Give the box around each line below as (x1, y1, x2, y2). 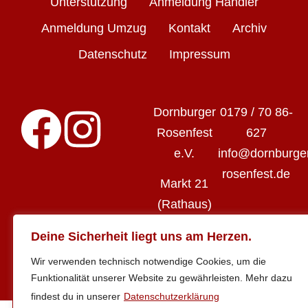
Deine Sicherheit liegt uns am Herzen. (31, 230, 252, 243)
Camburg (159, 259, 210, 274)
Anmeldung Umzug (41, 21, 146, 35)
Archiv (232, 21, 267, 35)
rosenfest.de (222, 167, 291, 181)
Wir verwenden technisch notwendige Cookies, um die (31, 256, 266, 267)
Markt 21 (160, 177, 209, 191)
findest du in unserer (31, 291, 120, 302)
